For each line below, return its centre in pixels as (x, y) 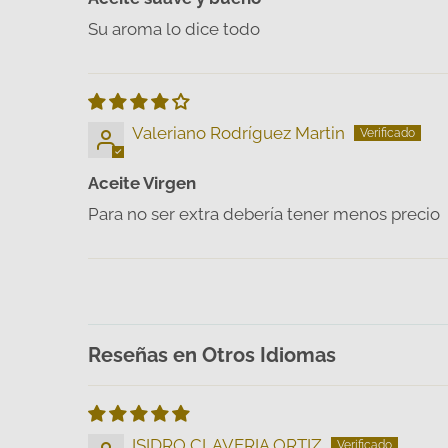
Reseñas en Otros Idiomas (212, 354)
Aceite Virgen (142, 182)
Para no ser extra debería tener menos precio (264, 213)
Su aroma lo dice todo (174, 28)
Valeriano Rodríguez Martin (238, 132)
